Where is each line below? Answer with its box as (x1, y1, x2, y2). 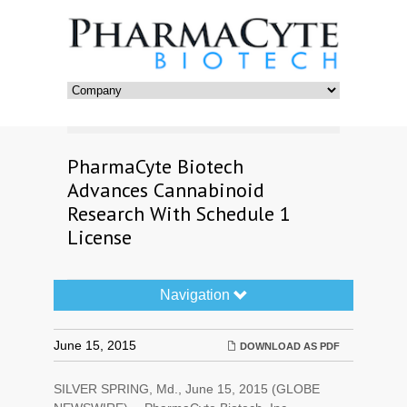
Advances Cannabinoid (67, 177, 264, 203)
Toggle (53, 291, 91, 305)
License (67, 224, 132, 250)
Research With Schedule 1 (67, 201, 291, 226)
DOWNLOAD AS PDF (237, 341, 340, 352)
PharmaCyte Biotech (67, 154, 243, 179)
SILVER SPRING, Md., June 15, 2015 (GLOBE (54, 382, 320, 396)
